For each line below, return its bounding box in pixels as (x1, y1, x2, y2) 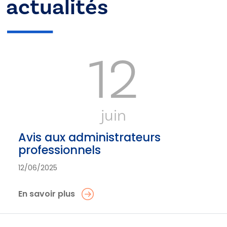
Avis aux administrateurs (18, 129, 161, 146)
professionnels (18, 142, 101, 159)
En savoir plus (18, 188, 75, 200)
